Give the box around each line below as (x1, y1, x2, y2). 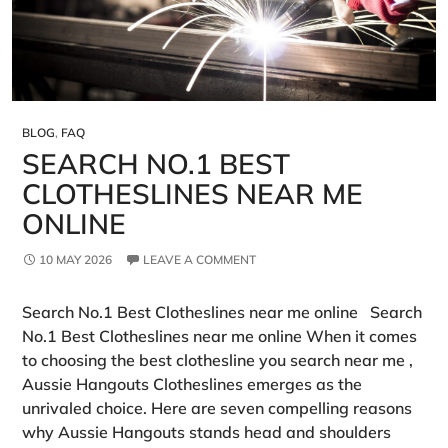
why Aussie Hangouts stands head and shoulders (22, 422, 391, 443)
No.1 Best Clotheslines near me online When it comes (22, 326, 417, 347)
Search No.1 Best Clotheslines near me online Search (22, 302, 422, 323)
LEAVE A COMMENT (143, 252, 256, 268)
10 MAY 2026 (39, 252, 112, 268)
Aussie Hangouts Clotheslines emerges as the (22, 374, 362, 395)
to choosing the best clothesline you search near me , (22, 350, 413, 371)
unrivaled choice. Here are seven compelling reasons (22, 398, 412, 419)
